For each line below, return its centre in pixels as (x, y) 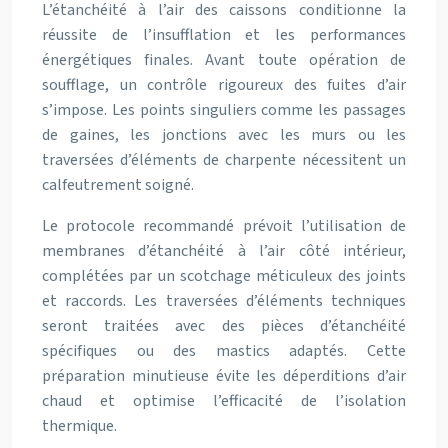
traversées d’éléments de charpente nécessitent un (224, 160)
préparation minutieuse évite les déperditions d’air (224, 376)
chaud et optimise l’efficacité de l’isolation (224, 401)
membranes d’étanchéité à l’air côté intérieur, (224, 251)
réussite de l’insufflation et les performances (224, 35)
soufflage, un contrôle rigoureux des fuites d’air (224, 85)
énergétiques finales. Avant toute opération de (224, 60)
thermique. (79, 426)
